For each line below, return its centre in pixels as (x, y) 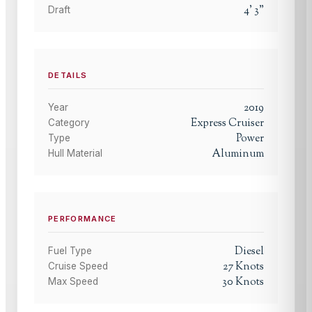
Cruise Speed (78, 266)
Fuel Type (70, 251)
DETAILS (68, 75)
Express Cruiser (227, 123)
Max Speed (73, 282)
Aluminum (238, 154)
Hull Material (75, 153)
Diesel (249, 252)
